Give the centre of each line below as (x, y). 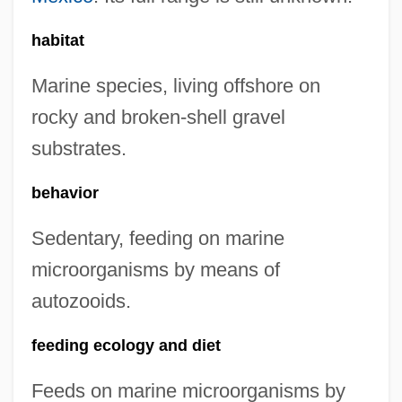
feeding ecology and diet (126, 345)
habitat (57, 40)
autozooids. (81, 301)
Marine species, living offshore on (175, 86)
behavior (65, 193)
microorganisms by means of (155, 270)
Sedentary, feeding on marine (157, 238)
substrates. (79, 149)
